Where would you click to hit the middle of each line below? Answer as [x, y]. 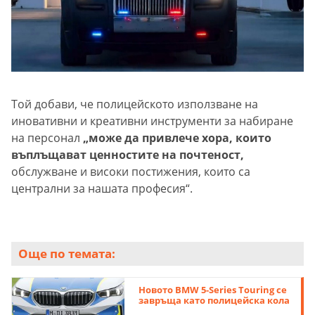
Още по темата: [67, 254]
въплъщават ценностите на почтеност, [128, 155]
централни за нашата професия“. [102, 189]
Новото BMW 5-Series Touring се [213, 290]
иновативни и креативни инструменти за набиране [152, 121]
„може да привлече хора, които [177, 138]
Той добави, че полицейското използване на [135, 104]
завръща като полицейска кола [214, 301]
